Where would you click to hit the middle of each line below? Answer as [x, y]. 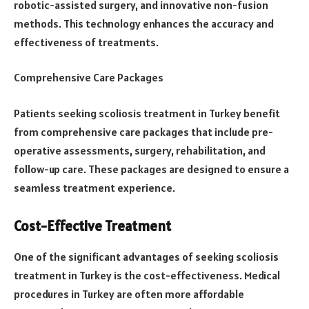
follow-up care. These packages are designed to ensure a [151, 169]
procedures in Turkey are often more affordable [129, 293]
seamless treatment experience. [94, 187]
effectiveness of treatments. [86, 42]
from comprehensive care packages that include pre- [143, 131]
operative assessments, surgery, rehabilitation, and [140, 150]
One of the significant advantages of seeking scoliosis [146, 256]
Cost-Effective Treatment [92, 227]
